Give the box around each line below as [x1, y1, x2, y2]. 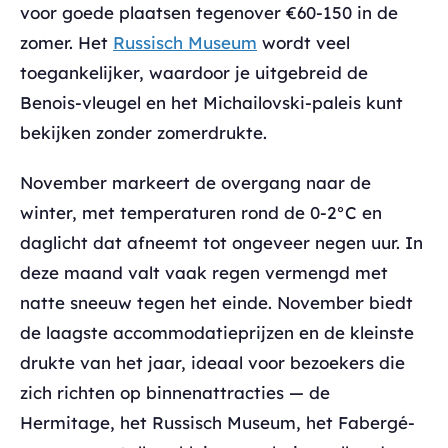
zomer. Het [20, 31, 113, 53]
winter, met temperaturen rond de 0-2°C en [20, 201, 382, 223]
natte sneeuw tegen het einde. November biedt [20, 291, 413, 313]
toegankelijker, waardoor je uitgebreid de [20, 61, 368, 83]
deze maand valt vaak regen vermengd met [20, 261, 388, 283]
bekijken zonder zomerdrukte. [20, 121, 267, 143]
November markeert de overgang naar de [20, 171, 371, 193]
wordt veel [257, 31, 350, 53]
